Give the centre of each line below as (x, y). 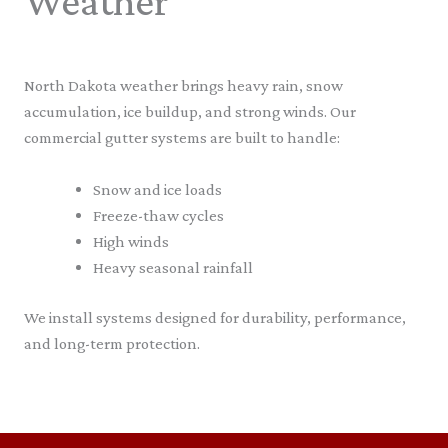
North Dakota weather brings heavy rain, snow (183, 85)
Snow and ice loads (158, 189)
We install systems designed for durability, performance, (215, 318)
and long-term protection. (112, 344)
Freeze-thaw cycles (159, 215)
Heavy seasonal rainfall (173, 267)
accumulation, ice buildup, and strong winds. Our (190, 111)
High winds (131, 241)
